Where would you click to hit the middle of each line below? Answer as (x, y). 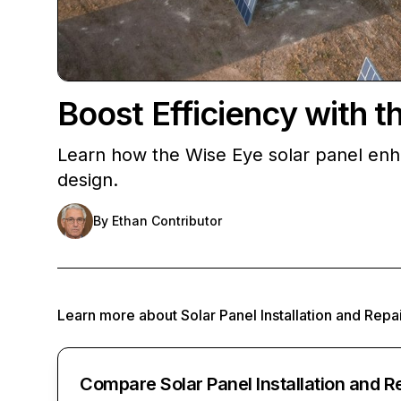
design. (88, 180)
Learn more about (119, 315)
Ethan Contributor (167, 221)
